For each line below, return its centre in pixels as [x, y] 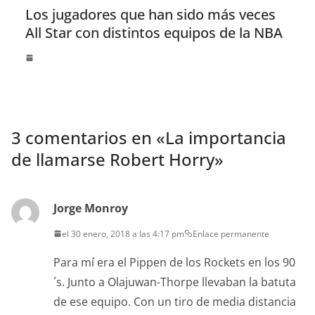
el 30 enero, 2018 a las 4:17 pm [123, 233]
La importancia [226, 137]
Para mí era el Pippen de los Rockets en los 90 [174, 262]
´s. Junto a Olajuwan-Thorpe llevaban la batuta [175, 282]
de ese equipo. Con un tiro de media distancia [175, 301]
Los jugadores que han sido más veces [150, 14]
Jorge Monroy [91, 208]
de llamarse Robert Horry [113, 159]
